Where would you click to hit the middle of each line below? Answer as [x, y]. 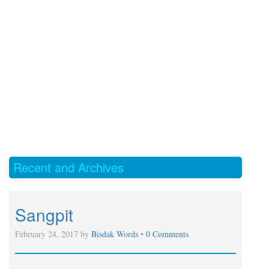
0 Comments [167, 234]
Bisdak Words [116, 234]
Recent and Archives [68, 167]
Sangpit [44, 214]
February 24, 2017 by [53, 234]
